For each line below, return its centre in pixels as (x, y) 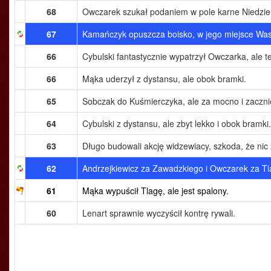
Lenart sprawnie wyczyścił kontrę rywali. (159, 213)
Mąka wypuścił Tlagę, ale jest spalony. (155, 191)
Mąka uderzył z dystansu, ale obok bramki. (164, 79)
